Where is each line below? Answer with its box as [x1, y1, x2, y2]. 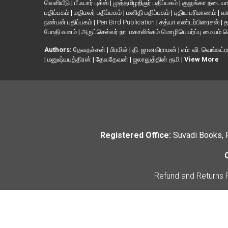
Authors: [44, 46, 73, 54]
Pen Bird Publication [97, 18, 156, 26]
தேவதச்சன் [73, 46, 107, 54]
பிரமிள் [110, 46, 129, 54]
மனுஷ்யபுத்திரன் [47, 55, 93, 64]
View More [184, 55, 219, 64]
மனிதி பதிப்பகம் [126, 9, 171, 17]
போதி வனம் [44, 28, 78, 36]
